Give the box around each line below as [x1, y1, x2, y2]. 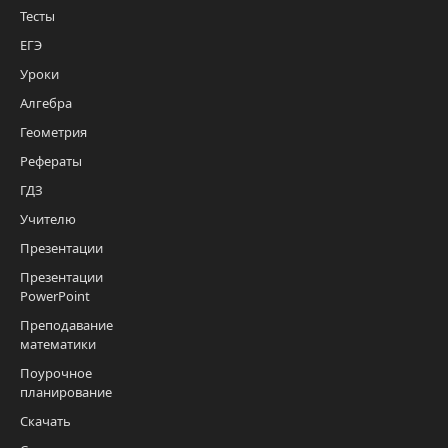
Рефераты [20, 151, 82, 170]
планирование [20, 382, 112, 401]
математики [20, 334, 96, 353]
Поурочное [20, 363, 92, 382]
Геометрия [20, 122, 87, 141]
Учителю [20, 209, 76, 228]
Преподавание [20, 315, 113, 334]
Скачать [20, 411, 71, 430]
